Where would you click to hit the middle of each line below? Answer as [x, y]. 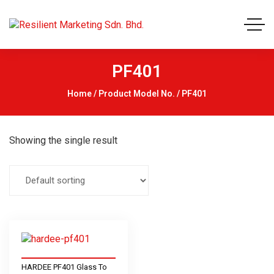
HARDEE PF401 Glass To [64, 267]
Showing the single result [63, 140]
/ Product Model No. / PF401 [149, 94]
